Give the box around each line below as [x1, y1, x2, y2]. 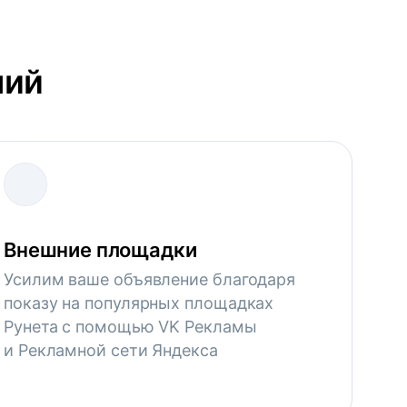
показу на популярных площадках [4, 293, 274, 313]
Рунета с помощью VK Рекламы [4, 317, 257, 336]
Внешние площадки [4, 238, 197, 262]
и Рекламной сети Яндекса [4, 341, 218, 360]
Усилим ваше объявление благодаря [4, 270, 296, 289]
